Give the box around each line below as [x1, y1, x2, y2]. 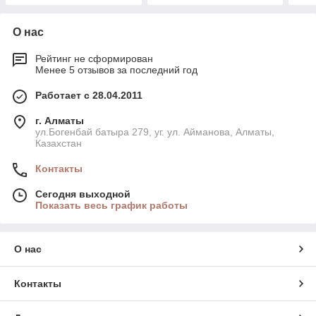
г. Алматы [35, 115, 84, 127]
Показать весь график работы [35, 200, 188, 212]
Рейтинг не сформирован [35, 53, 153, 65]
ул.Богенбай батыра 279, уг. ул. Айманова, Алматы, [35, 126, 274, 138]
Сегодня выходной [35, 188, 130, 200]
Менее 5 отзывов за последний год [35, 64, 197, 76]
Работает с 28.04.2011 [35, 90, 142, 102]
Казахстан [35, 138, 82, 150]
